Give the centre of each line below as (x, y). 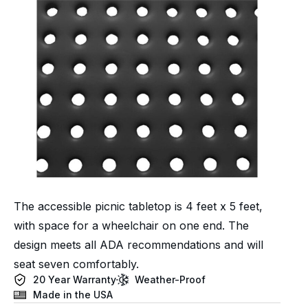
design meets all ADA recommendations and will (139, 245)
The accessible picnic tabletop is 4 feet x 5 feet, (138, 207)
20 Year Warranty (74, 280)
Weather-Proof (170, 280)
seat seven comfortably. (76, 264)
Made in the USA (73, 295)
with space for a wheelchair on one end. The (131, 226)
